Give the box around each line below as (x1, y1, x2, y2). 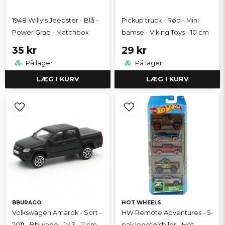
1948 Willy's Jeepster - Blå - (12, 16, 98, 24)
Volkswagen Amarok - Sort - (12, 208, 102, 216)
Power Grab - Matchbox (12, 28, 89, 36)
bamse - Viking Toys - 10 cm (122, 28, 209, 36)
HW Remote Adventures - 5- (122, 208, 213, 216)
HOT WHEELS (122, 199, 161, 206)
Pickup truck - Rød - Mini (122, 16, 199, 24)
